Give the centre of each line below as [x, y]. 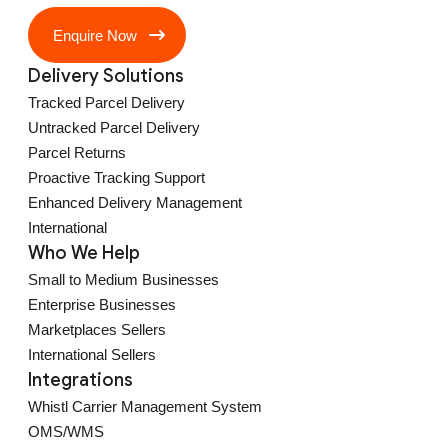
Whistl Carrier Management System [145, 406]
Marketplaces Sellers [97, 329]
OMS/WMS [66, 431]
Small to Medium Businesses [123, 279]
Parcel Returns [77, 152]
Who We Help [84, 253]
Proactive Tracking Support [116, 177]
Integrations [80, 380]
